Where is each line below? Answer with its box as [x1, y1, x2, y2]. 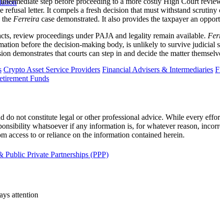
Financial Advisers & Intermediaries [102, 65, 213, 74]
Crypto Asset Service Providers [3, 65, 100, 74]
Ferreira [13, 14, 41, 23]
